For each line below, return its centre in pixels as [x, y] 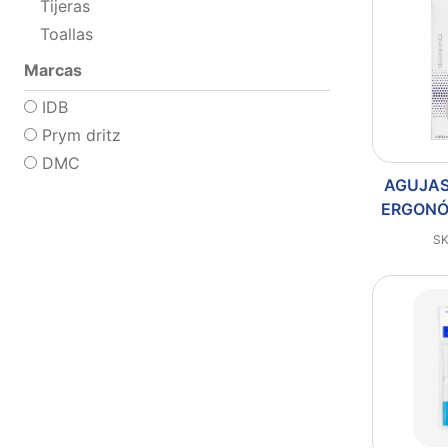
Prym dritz [79, 134]
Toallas [66, 33]
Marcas [53, 69]
